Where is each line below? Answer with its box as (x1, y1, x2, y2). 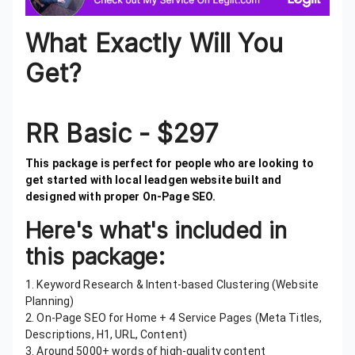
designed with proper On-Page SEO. (25, 190, 231, 204)
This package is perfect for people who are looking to (25, 157, 314, 170)
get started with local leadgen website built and (25, 174, 282, 187)
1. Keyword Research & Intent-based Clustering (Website (25, 278, 319, 292)
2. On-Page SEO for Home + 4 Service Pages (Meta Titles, (25, 311, 323, 325)
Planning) (25, 295, 79, 308)
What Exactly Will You (25, 28, 283, 59)
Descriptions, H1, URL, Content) (25, 328, 188, 342)
